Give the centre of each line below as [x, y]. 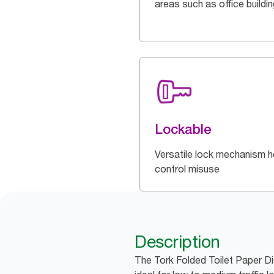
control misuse [187, 169]
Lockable [183, 129]
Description [177, 242]
